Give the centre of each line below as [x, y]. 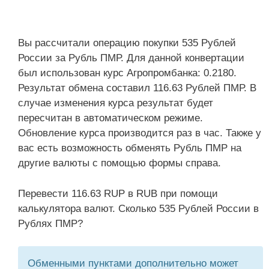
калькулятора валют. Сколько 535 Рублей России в [138, 208]
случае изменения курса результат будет [116, 103]
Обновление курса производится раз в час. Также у [140, 133]
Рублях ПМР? [50, 223]
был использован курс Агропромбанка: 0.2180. [127, 73]
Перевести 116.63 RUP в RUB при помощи [118, 193]
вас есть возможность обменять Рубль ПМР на [130, 148]
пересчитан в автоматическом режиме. [110, 118]
